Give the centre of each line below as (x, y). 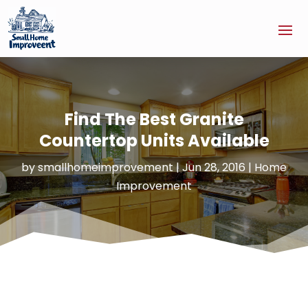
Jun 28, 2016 (214, 168)
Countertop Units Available (154, 141)
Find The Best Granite (154, 120)
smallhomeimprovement (106, 168)
